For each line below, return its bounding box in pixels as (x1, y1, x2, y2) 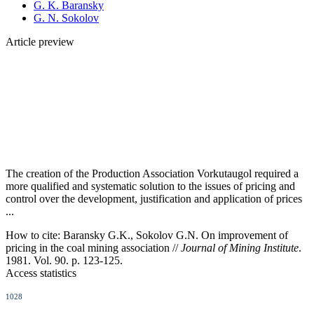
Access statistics (6, 266, 76, 279)
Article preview (6, 35, 74, 48)
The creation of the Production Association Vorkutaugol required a (6, 167, 299, 179)
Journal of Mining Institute (181, 241, 299, 254)
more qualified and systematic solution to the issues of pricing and (6, 179, 295, 192)
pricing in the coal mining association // (6, 241, 181, 254)
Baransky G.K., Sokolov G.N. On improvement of (60, 228, 288, 241)
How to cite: (6, 228, 60, 241)
